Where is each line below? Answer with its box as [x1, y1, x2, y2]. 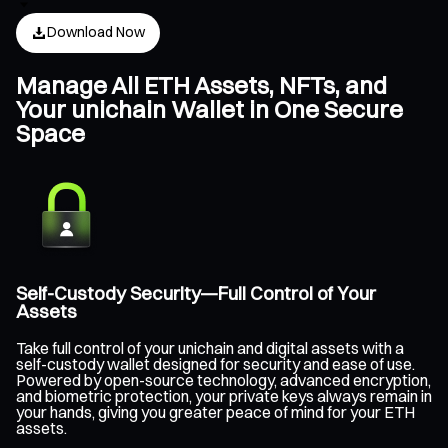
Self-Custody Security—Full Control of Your [16, 282, 376, 306]
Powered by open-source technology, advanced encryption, [16, 370, 431, 391]
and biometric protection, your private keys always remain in [16, 386, 432, 407]
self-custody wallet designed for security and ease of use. [16, 354, 415, 375]
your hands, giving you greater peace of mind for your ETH [16, 402, 415, 423]
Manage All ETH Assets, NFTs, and [16, 69, 387, 100]
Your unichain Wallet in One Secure [16, 93, 403, 124]
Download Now [47, 23, 145, 42]
